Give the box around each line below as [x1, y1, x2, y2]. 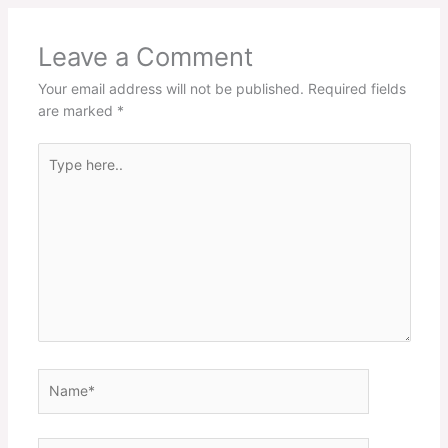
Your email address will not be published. [37, 79, 304, 97]
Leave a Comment [37, 40, 253, 72]
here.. [36, 165, 74, 183]
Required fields [307, 79, 406, 97]
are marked [37, 101, 117, 119]
